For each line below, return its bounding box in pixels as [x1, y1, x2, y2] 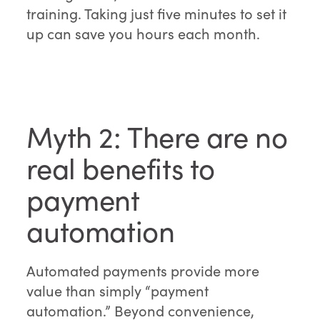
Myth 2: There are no [26, 117, 288, 156]
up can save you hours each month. [26, 24, 261, 44]
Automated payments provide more [26, 261, 260, 281]
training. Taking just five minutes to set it [26, 4, 287, 24]
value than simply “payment [26, 281, 209, 301]
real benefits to [26, 149, 215, 188]
